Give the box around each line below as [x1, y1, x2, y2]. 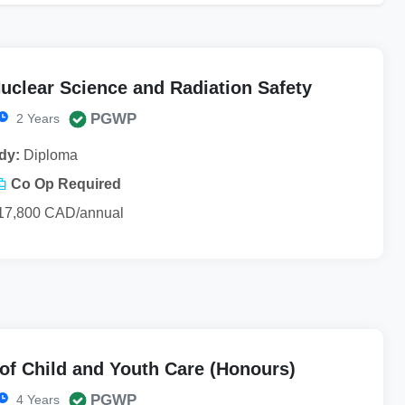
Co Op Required [11, 175, 121, 192]
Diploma [20, 146, 78, 163]
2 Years [13, 110, 60, 126]
